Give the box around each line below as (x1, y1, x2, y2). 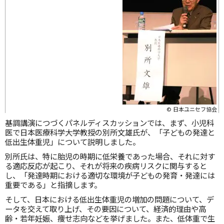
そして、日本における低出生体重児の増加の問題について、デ (5, 193, 214, 204)
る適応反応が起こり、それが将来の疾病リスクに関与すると (5, 160, 207, 171)
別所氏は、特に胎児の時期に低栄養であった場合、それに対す (5, 150, 215, 161)
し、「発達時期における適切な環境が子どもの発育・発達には (5, 169, 215, 180)
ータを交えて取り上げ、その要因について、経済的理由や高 (5, 203, 206, 214)
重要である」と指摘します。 (5, 179, 101, 190)
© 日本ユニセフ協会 (166, 105, 217, 113)
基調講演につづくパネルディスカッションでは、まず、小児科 (5, 117, 214, 128)
